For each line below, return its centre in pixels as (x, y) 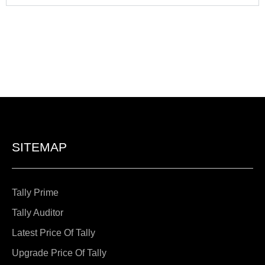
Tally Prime (35, 193)
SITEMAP (39, 147)
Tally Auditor (38, 213)
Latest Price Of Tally (54, 233)
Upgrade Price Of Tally (59, 253)
